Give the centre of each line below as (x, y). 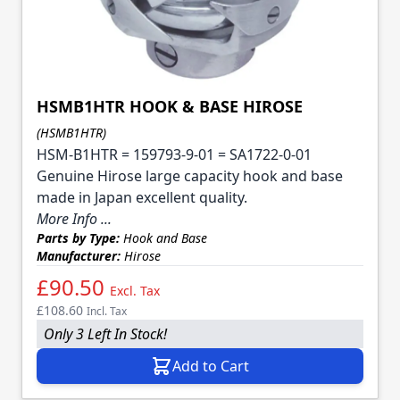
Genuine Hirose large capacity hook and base (190, 175)
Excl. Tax (135, 290)
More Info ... (74, 218)
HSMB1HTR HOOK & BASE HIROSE (170, 106)
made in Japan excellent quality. (142, 197)
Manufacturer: (79, 255)
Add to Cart (211, 366)
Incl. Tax (107, 311)
